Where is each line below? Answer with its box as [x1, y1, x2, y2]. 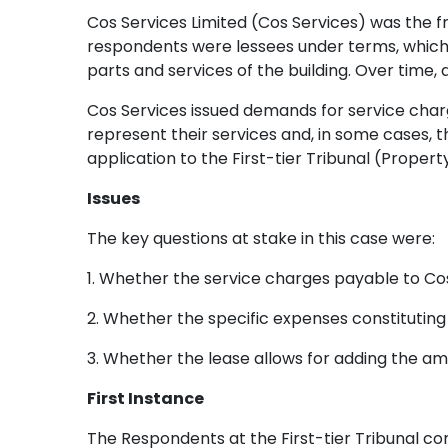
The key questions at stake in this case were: [87, 227, 435, 250]
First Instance [87, 387, 204, 410]
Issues [87, 187, 140, 210]
